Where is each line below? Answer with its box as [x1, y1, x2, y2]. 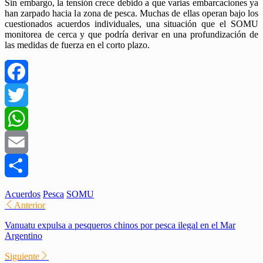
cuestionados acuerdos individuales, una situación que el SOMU [5, 19, 258, 29]
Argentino [5, 231, 42, 241]
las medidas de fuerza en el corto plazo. [5, 40, 150, 50]
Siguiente [5, 251, 39, 262]
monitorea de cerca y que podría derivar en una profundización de [5, 29, 258, 40]
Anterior [14, 200, 45, 211]
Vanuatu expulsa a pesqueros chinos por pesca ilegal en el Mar [5, 220, 235, 231]
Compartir [5, 184, 42, 194]
